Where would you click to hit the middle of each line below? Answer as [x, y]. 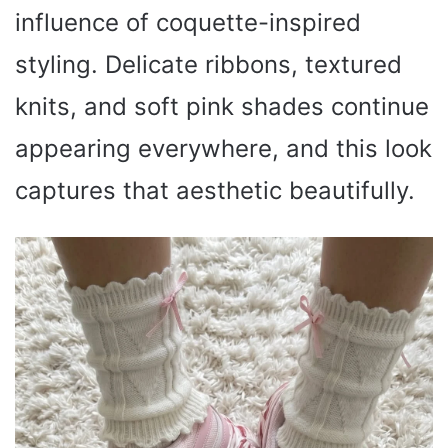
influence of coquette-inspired [188, 22]
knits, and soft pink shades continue [222, 106]
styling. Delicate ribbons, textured [208, 64]
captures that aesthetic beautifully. [215, 190]
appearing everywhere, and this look [223, 148]
